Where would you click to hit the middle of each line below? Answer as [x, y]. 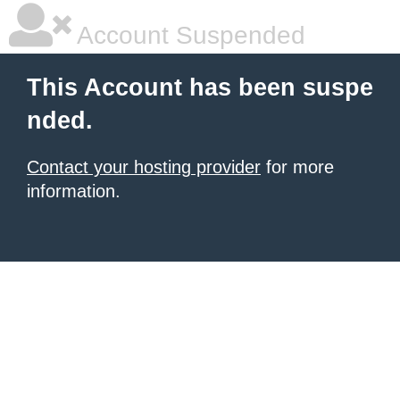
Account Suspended [188, 35]
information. [74, 191]
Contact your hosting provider [144, 167]
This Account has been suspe [200, 87]
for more [297, 167]
